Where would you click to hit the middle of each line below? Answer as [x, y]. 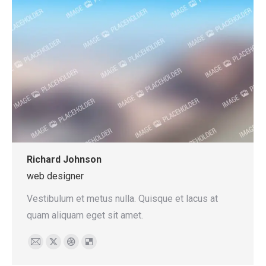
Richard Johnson [64, 159]
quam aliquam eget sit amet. [85, 215]
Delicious [108, 248]
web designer [55, 176]
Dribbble [88, 248]
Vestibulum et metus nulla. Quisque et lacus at [122, 198]
